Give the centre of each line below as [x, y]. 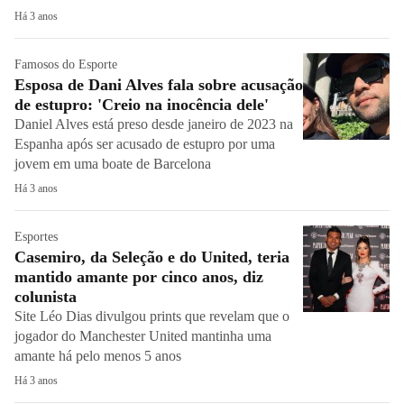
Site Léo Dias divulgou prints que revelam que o [152, 316]
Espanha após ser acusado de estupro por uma [145, 144]
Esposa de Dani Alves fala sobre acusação [159, 85]
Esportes [36, 237]
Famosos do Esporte [66, 64]
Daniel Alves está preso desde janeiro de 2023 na [154, 124]
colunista [46, 297]
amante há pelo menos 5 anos [98, 356]
